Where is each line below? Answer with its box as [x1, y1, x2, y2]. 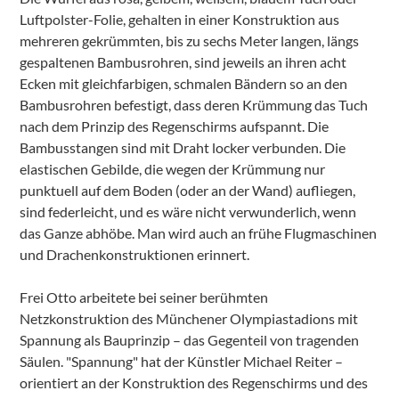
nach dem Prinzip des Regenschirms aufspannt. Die [20, 118, 330, 134]
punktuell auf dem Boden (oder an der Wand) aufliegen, [20, 182, 356, 199]
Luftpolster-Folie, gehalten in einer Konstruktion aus [20, 11, 340, 28]
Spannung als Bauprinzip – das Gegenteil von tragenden [20, 331, 360, 348]
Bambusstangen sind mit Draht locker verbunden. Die [20, 139, 346, 156]
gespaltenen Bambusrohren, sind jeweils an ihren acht [20, 53, 347, 70]
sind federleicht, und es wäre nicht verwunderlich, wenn [20, 203, 357, 220]
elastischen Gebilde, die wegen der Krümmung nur [20, 160, 326, 177]
